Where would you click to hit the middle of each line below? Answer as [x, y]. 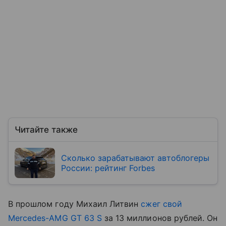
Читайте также [46, 129]
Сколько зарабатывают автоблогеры [135, 158]
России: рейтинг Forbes [108, 168]
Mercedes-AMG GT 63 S [55, 218]
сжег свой [161, 204]
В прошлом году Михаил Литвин [75, 204]
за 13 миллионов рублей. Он [160, 218]
